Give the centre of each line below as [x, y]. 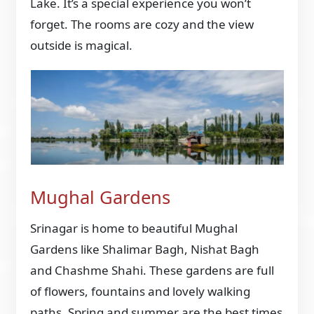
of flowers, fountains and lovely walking [141, 291]
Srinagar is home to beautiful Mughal [134, 228]
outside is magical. [82, 45]
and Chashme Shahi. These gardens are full [152, 270]
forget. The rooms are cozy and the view [142, 24]
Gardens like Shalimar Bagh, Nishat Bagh [145, 249]
